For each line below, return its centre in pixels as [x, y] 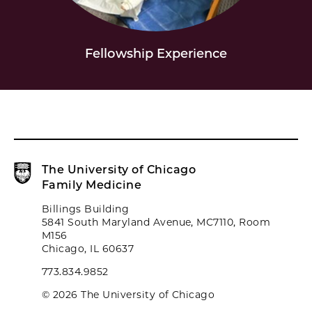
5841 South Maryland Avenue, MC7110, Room [156, 222]
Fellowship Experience [156, 54]
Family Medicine [92, 185]
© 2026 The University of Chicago [128, 295]
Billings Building [86, 209]
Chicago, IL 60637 [88, 249]
